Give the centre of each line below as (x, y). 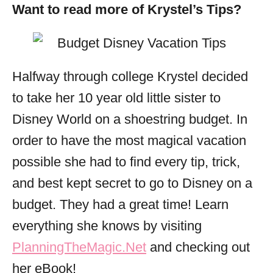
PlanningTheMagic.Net (79, 247)
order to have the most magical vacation (129, 140)
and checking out (198, 247)
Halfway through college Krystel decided (130, 76)
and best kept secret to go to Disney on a (132, 183)
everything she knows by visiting (107, 226)
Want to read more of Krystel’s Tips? (127, 9)
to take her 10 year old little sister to (116, 98)
